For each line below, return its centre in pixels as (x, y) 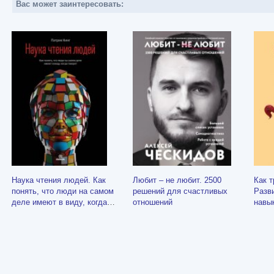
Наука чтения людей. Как (59, 180)
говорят (26, 213)
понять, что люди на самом (63, 191)
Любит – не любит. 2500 (177, 180)
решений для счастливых (180, 191)
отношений (153, 202)
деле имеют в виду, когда (59, 202)
